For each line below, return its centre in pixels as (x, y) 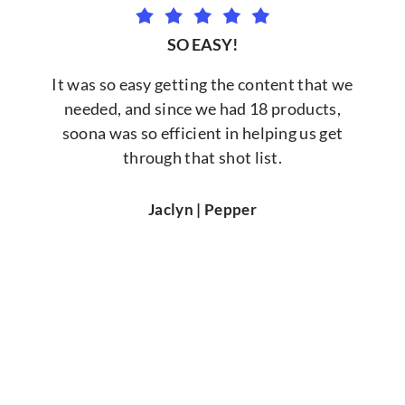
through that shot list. (202, 157)
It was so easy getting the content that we (202, 84)
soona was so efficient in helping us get (202, 132)
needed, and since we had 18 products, (202, 108)
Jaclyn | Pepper (202, 210)
